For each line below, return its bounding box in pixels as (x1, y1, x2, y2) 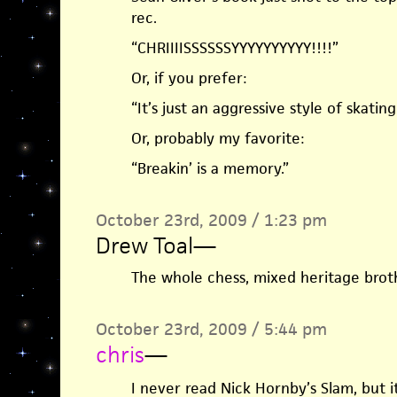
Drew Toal (95, 231, 193, 260)
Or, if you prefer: (130, 68, 246, 88)
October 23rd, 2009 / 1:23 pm (95, 209, 327, 231)
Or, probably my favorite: (130, 128, 304, 148)
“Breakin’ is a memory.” (130, 159, 289, 178)
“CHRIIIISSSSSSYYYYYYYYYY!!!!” (130, 38, 339, 58)
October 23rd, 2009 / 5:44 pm (95, 318, 327, 340)
